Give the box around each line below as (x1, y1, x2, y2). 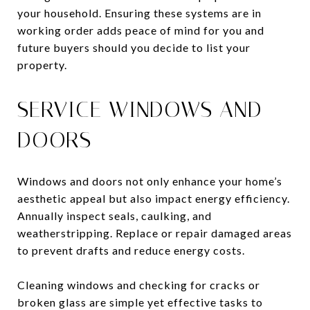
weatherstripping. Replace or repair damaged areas (17, 226, 292, 239)
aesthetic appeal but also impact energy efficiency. (17, 191, 290, 205)
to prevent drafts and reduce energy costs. (17, 243, 245, 257)
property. (17, 57, 67, 71)
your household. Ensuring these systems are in (17, 6, 262, 19)
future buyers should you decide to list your (17, 40, 250, 54)
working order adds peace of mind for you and (17, 23, 264, 37)
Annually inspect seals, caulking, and (17, 208, 212, 222)
